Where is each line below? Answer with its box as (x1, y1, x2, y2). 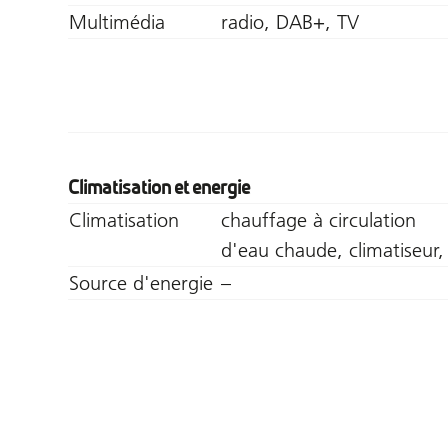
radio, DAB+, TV (221, 9, 359, 34)
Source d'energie (69, 270, 213, 295)
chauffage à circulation (221, 207, 416, 232)
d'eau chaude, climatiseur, (221, 237, 444, 262)
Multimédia (69, 9, 165, 34)
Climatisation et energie (68, 175, 250, 199)
